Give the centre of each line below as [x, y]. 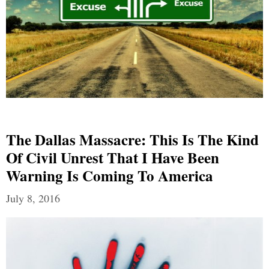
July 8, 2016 [33, 198]
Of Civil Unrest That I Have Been [113, 158]
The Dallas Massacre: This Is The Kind [132, 140]
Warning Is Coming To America [110, 176]
